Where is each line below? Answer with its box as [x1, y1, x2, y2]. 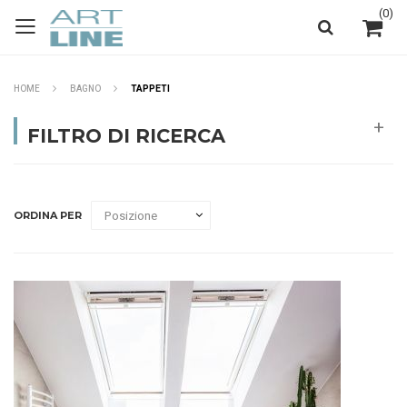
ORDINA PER [14, 209, 82, 222]
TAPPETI [131, 83, 170, 95]
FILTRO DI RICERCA [27, 124, 225, 147]
